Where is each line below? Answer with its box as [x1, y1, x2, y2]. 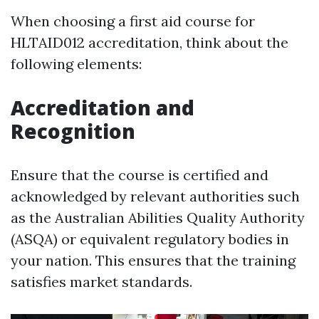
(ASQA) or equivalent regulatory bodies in [11, 230, 289, 248]
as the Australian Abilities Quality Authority [11, 209, 305, 226]
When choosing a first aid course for [11, 12, 255, 30]
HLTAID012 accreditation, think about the [11, 33, 288, 51]
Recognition [11, 117, 135, 145]
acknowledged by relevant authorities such [11, 187, 300, 205]
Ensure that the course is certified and [11, 166, 268, 184]
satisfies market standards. [11, 273, 192, 291]
